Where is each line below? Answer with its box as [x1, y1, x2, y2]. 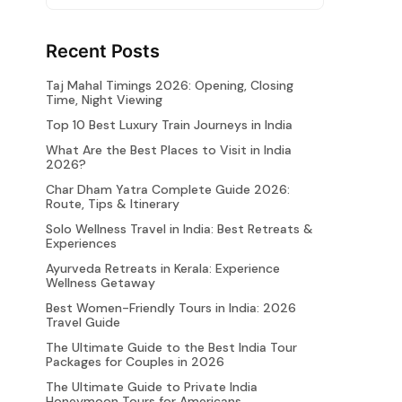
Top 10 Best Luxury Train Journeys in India [46, 117, 293, 134]
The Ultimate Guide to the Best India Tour [46, 339, 297, 356]
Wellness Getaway [46, 275, 155, 292]
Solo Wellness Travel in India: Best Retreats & [46, 221, 313, 238]
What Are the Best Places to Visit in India [46, 142, 292, 159]
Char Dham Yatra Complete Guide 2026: [46, 181, 290, 198]
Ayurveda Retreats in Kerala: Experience [46, 260, 280, 277]
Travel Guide [46, 314, 120, 331]
